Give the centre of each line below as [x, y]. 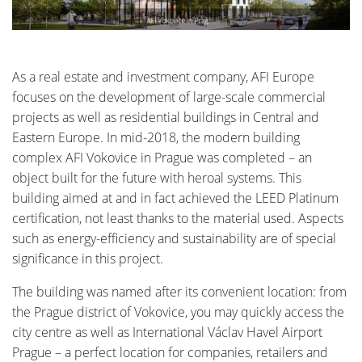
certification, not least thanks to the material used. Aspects [178, 218]
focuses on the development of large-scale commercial [169, 97]
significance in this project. [88, 258]
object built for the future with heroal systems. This [157, 177]
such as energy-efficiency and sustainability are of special [174, 238]
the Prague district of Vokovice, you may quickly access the [178, 311]
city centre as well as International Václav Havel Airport [167, 332]
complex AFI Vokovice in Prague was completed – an [162, 157]
